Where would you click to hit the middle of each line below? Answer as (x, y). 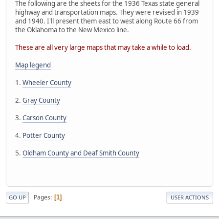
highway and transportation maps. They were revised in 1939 (107, 12)
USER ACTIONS (190, 197)
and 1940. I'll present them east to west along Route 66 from (107, 21)
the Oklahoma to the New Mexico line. (72, 30)
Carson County (44, 118)
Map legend (33, 65)
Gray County (41, 100)
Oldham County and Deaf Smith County (81, 153)
